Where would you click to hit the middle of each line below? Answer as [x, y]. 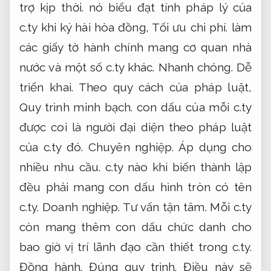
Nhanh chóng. [195, 67]
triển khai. [46, 87]
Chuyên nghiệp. [131, 147]
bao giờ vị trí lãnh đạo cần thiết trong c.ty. [135, 247]
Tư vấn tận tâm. [165, 207]
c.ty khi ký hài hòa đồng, [86, 27]
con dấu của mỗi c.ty [192, 107]
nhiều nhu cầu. [60, 167]
